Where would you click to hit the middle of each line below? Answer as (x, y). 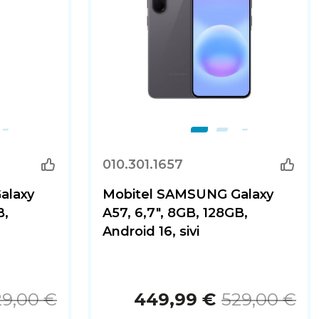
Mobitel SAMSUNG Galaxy (188, 194)
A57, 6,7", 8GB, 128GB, (175, 213)
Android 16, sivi (151, 231)
